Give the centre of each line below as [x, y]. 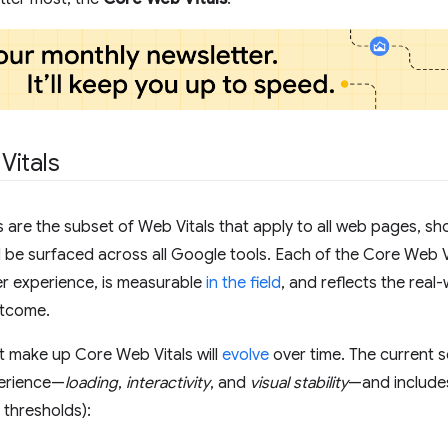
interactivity [168, 383]
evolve [245, 355]
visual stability [299, 383]
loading [91, 383]
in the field [243, 283]
